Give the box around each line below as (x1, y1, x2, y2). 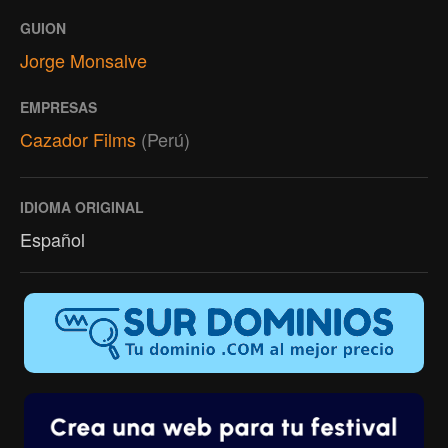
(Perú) (141, 126, 190, 153)
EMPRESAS (20, 97, 97, 118)
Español (20, 226, 85, 253)
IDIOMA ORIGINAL (20, 197, 144, 218)
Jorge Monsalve (20, 47, 147, 74)
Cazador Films (20, 126, 136, 153)
